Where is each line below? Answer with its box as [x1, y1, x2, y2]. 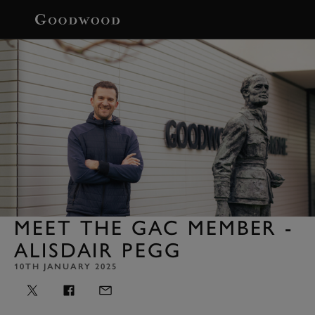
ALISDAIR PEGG [14, 237, 181, 262]
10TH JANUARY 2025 [14, 261, 117, 271]
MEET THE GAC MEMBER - [14, 214, 294, 240]
